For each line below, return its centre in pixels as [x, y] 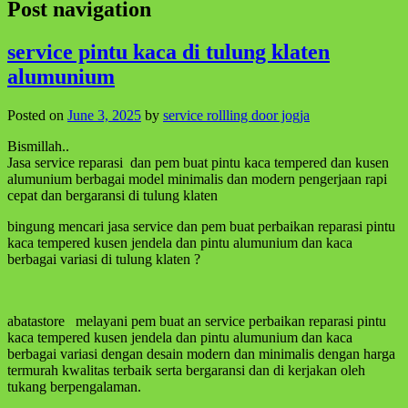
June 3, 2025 [104, 115]
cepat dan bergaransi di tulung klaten [112, 195]
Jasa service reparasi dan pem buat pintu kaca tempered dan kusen [198, 162]
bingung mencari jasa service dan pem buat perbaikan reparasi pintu [201, 226]
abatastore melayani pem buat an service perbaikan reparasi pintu [197, 321]
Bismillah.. [38, 146]
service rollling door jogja [236, 115]
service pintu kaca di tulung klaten [168, 51]
